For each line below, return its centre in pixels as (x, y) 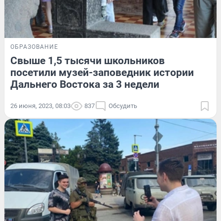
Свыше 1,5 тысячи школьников (88, 60)
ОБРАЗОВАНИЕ (34, 47)
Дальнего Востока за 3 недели (85, 84)
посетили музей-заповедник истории (102, 72)
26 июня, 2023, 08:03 (40, 106)
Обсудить (123, 106)
